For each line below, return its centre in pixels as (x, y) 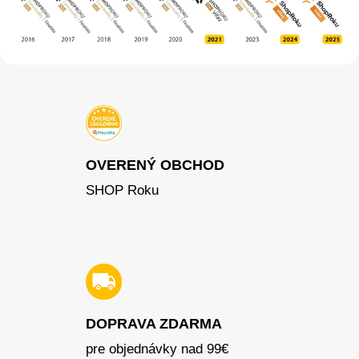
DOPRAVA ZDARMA (153, 323)
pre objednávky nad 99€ (157, 349)
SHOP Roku (122, 190)
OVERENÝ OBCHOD (155, 165)
